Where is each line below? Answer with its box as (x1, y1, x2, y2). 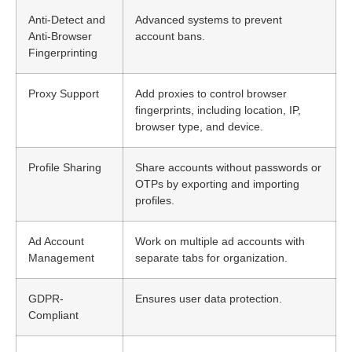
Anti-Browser (28, 29, 92, 42)
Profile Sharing (28, 160, 101, 174)
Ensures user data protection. (135, 291, 282, 305)
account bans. (135, 29, 205, 42)
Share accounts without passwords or (135, 160, 321, 174)
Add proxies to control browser (135, 86, 287, 100)
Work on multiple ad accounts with (135, 234, 305, 247)
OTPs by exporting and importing (135, 177, 299, 190)
